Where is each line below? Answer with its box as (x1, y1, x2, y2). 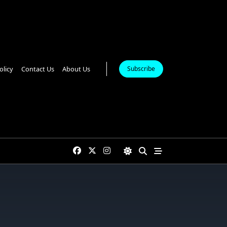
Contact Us (21, 64, 54, 73)
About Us (62, 64, 90, 73)
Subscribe (127, 64, 155, 73)
